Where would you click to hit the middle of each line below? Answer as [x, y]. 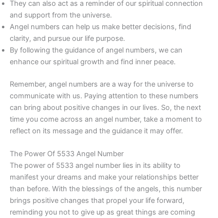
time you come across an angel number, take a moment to [106, 119]
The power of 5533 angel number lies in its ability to [95, 166]
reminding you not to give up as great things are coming [102, 212]
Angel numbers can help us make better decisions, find [100, 27]
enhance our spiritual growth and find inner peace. [93, 62]
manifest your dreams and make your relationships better [104, 177]
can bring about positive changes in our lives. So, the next [105, 107]
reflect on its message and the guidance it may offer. [96, 131]
